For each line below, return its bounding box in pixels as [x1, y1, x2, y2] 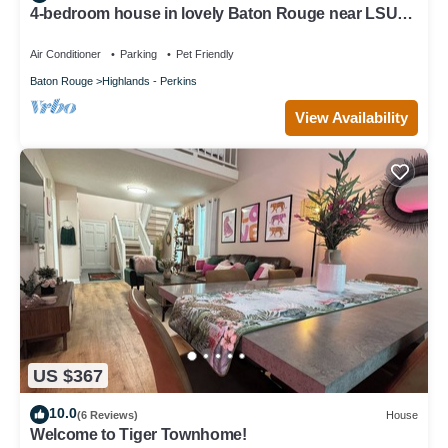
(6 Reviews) [77, 408, 138, 421]
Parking [120, 48, 157, 61]
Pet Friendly [176, 48, 234, 61]
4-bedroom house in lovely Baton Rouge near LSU [30, 5, 398, 23]
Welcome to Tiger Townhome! [30, 426, 247, 444]
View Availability [295, 109, 408, 127]
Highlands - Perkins [102, 75, 197, 88]
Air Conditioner [30, 48, 101, 61]
